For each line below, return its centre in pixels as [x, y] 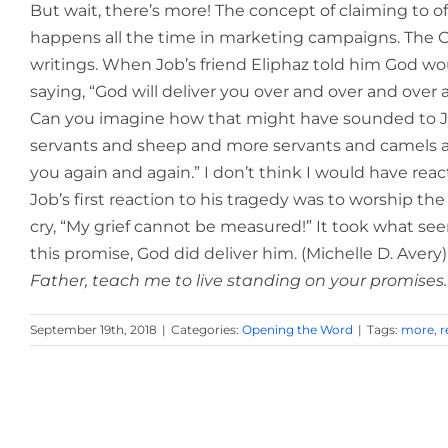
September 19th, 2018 [93, 329]
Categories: [206, 329]
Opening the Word [297, 329]
